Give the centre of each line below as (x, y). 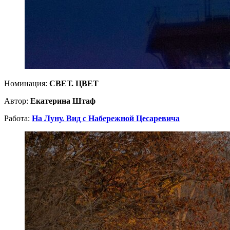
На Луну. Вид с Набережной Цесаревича (106, 118)
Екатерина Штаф (63, 101)
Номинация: (27, 83)
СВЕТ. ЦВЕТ (74, 83)
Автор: (17, 101)
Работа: (18, 118)
